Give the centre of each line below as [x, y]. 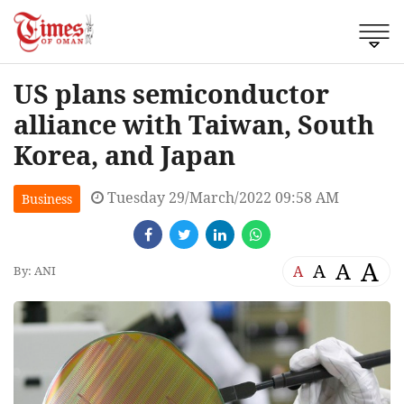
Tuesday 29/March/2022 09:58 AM [221, 197]
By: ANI [35, 271]
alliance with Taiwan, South [194, 124]
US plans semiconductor [171, 93]
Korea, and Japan [124, 154]
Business [47, 198]
